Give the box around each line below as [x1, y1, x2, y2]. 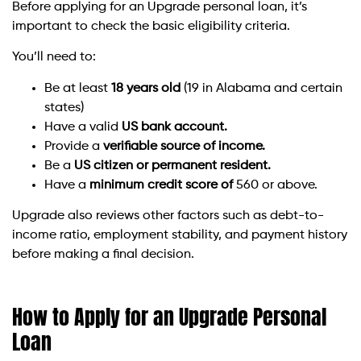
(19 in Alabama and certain [180, 81, 342, 95]
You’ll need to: [12, 51, 96, 64]
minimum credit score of [89, 178, 233, 192]
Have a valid [44, 120, 122, 134]
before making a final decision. [12, 247, 194, 261]
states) [44, 101, 84, 114]
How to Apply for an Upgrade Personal [12, 300, 326, 333]
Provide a [44, 139, 103, 153]
